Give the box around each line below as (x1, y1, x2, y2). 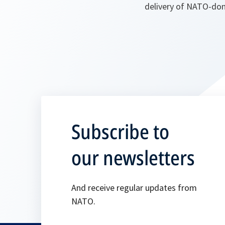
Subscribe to (71, 118, 169, 145)
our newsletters (71, 144, 195, 171)
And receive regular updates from (71, 182, 197, 193)
